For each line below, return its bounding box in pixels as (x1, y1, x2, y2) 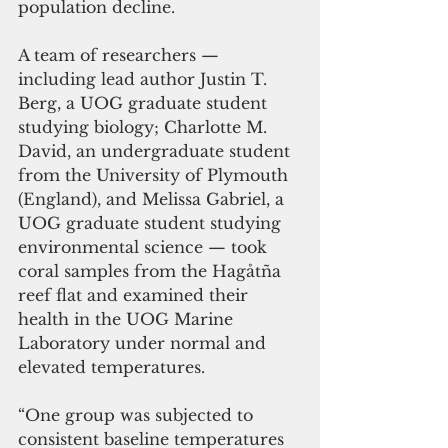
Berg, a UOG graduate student (18, 93, 272, 114)
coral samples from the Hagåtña (18, 261, 286, 282)
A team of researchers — (18, 45, 224, 66)
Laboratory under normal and (18, 333, 271, 354)
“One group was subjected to (18, 405, 258, 426)
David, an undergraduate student (18, 141, 295, 162)
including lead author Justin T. (18, 69, 272, 90)
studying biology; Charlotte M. (18, 117, 272, 138)
